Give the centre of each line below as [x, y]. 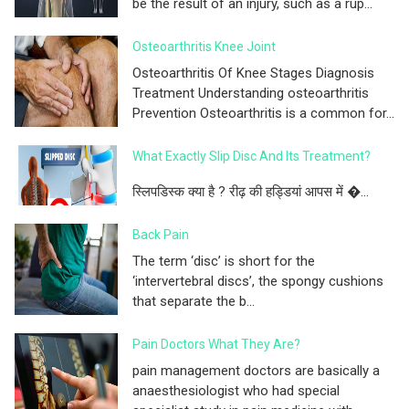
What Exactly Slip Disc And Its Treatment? [252, 156]
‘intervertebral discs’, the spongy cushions [258, 281]
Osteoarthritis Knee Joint [204, 46]
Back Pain [161, 234]
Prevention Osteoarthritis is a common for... [263, 113]
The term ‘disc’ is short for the [224, 261]
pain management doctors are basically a [256, 370]
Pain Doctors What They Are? [216, 344]
